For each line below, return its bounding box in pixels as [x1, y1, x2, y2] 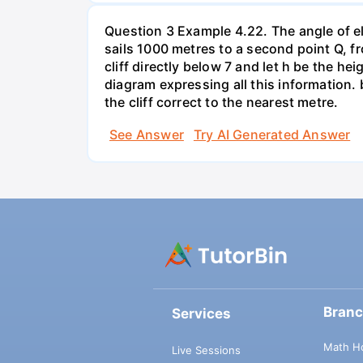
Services [171, 305, 231, 322]
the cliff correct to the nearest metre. [105, 94, 339, 111]
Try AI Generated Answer [193, 126, 351, 143]
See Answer [109, 126, 184, 143]
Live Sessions [171, 343, 241, 357]
